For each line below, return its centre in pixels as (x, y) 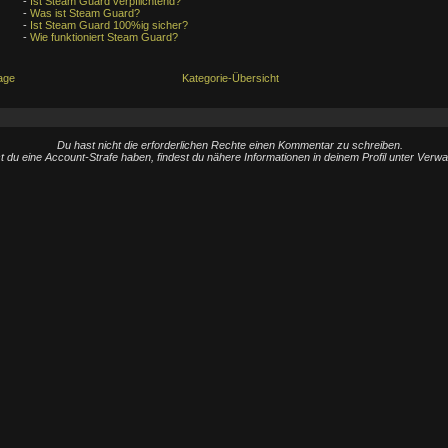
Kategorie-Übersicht (230, 78)
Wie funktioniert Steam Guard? (103, 37)
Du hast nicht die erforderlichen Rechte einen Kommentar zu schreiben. (229, 145)
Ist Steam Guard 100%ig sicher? (108, 25)
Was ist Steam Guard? (84, 13)
